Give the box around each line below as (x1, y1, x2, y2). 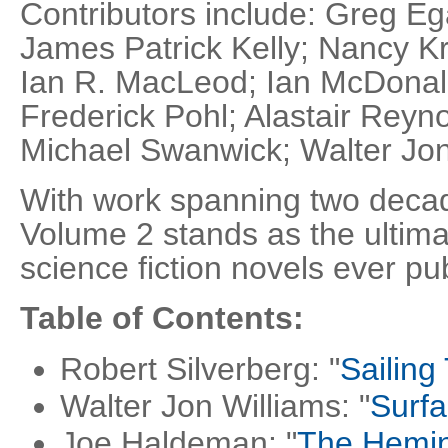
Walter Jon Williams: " (60, 388, 370, 424)
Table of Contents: (20, 300, 304, 336)
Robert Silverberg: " (60, 351, 340, 387)
